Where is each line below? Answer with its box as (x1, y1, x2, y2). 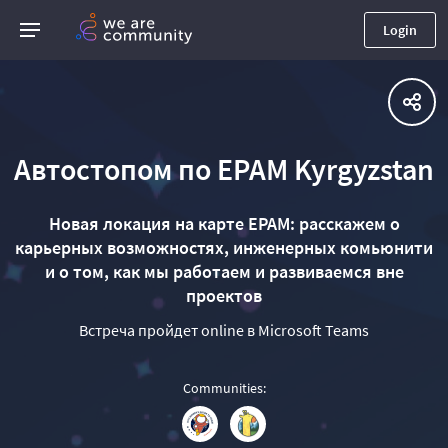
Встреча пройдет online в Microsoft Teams (79, 320, 369, 340)
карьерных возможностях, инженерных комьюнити (15, 236, 433, 259)
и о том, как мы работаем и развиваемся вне (44, 260, 404, 283)
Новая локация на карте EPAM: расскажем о (48, 212, 400, 235)
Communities (182, 379, 263, 397)
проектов (186, 284, 262, 307)
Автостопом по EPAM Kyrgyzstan (14, 150, 434, 188)
